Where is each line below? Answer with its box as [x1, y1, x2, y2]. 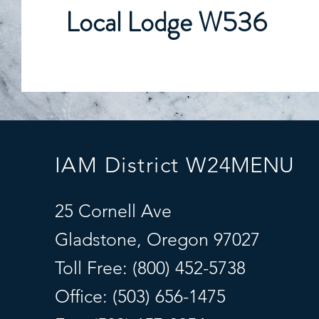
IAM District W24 [54, 152, 232, 178]
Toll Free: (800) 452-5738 [54, 257, 246, 278]
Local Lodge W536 [66, 3, 268, 41]
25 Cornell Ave [54, 200, 172, 221]
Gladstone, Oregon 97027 [54, 229, 260, 250]
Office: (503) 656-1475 [54, 286, 226, 307]
